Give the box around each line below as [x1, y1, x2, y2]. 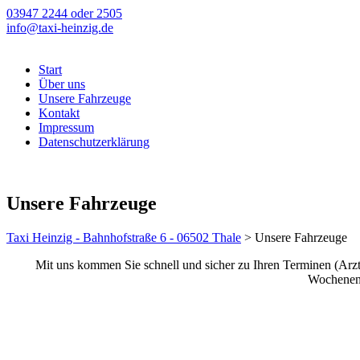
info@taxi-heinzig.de [6, 21, 113, 35]
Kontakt [39, 106, 80, 120]
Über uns [39, 77, 85, 91]
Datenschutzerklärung [39, 135, 149, 149]
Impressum [39, 121, 94, 134]
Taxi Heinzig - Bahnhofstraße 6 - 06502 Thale [6, 230, 241, 244]
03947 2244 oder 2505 [6, 6, 122, 20]
